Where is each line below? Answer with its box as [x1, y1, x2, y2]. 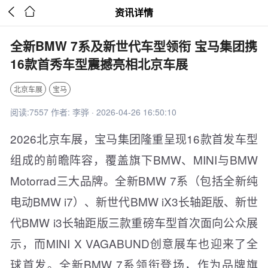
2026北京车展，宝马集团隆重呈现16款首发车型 [10, 130, 258, 147]
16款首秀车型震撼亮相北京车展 [10, 54, 188, 72]
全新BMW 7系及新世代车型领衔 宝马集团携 [10, 36, 257, 54]
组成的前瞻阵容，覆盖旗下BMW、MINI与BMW [10, 151, 258, 167]
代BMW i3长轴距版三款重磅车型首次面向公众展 [10, 214, 258, 230]
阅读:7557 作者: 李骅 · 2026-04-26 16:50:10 [10, 106, 176, 118]
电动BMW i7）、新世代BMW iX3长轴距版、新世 [10, 193, 258, 209]
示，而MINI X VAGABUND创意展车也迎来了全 [10, 235, 258, 251]
